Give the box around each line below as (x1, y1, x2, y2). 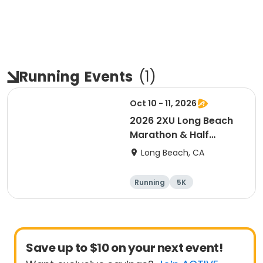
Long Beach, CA (141, 147, 204, 159)
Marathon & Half (130, 128, 209, 141)
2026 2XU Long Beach (130, 114, 233, 127)
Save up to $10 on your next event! (26, 240, 223, 256)
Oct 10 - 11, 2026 (130, 97, 197, 109)
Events (85, 67, 133, 86)
